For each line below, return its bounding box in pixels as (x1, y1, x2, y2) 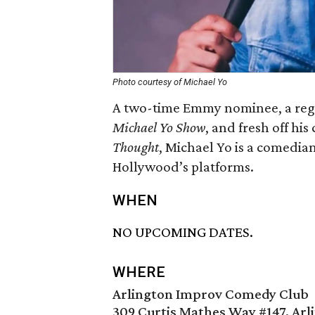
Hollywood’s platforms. (112, 158, 254, 175)
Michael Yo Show (112, 119, 205, 136)
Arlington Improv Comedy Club (112, 285, 309, 303)
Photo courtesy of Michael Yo (112, 77, 227, 87)
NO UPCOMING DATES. (112, 224, 253, 241)
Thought (112, 139, 159, 155)
